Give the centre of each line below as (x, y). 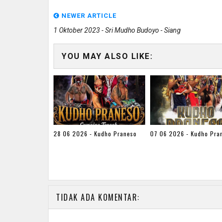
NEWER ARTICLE (88, 15)
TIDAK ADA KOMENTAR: (98, 197)
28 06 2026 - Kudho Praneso (95, 134)
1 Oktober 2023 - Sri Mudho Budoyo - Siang (117, 30)
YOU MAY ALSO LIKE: (107, 56)
